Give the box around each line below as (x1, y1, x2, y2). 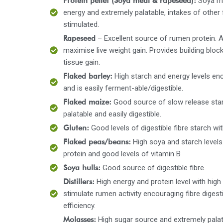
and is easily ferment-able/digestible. (63, 84, 183, 93)
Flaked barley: (63, 72, 112, 81)
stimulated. (63, 20, 99, 29)
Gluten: (63, 123, 89, 132)
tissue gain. (63, 58, 100, 67)
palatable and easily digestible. (63, 110, 161, 118)
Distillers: (63, 177, 95, 186)
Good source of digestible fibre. (101, 163, 206, 172)
